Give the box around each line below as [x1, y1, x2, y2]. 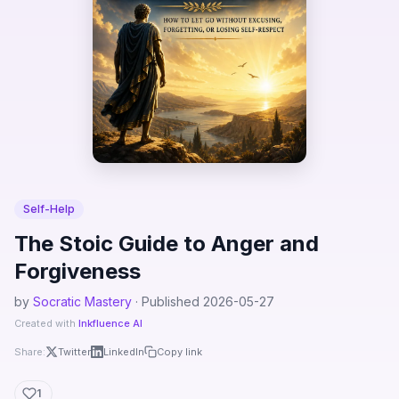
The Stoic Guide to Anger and [14, 231, 319, 256]
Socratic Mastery [33, 294, 132, 309]
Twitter [58, 346, 91, 358]
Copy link [157, 346, 202, 358]
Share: [14, 346, 45, 358]
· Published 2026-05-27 [132, 294, 274, 309]
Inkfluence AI [78, 317, 142, 330]
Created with [14, 317, 78, 330]
